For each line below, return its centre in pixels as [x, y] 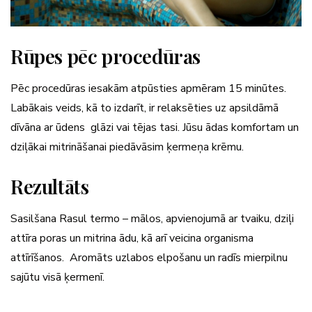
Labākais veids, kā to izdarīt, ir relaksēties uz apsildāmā [145, 108]
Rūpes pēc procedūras [106, 56]
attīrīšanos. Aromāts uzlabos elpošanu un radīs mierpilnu [149, 257]
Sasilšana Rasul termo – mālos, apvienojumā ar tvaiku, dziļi [152, 218]
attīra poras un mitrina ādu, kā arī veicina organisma [132, 238]
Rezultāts [50, 186]
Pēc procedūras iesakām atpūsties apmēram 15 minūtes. [148, 88]
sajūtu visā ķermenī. [57, 277]
